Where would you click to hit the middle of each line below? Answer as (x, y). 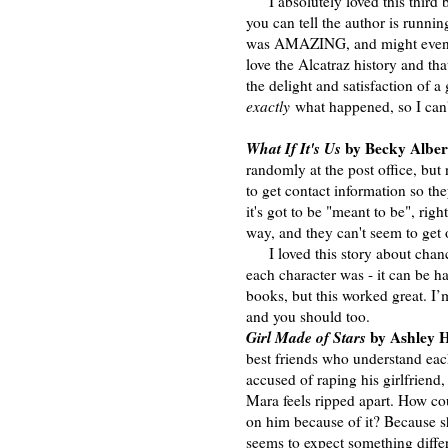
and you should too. (308, 315)
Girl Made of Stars (308, 336)
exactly (268, 105)
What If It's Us (295, 147)
